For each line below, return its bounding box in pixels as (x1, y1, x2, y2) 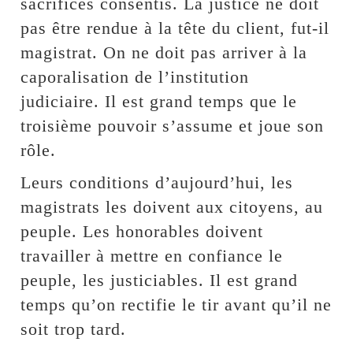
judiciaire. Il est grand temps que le (20, 91, 298, 112)
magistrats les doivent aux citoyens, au (20, 197, 324, 217)
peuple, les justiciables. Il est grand (20, 270, 299, 291)
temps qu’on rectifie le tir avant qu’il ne (20, 295, 333, 315)
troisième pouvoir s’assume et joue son (20, 116, 325, 136)
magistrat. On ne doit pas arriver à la (20, 43, 308, 63)
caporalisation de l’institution (20, 67, 250, 87)
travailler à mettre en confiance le (20, 246, 284, 266)
